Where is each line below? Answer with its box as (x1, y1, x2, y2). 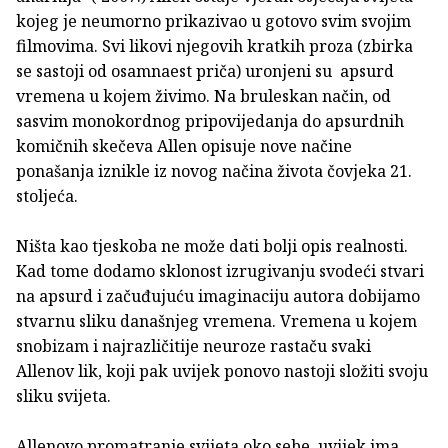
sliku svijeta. (16, 385, 111, 408)
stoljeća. (16, 185, 78, 208)
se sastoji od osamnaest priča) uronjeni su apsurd (16, 60, 394, 83)
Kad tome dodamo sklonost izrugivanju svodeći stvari (16, 260, 424, 283)
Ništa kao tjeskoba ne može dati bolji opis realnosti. (16, 235, 408, 258)
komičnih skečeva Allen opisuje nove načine (16, 135, 352, 158)
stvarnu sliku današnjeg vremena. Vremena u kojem (16, 310, 417, 333)
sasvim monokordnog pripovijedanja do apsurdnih (16, 110, 404, 133)
